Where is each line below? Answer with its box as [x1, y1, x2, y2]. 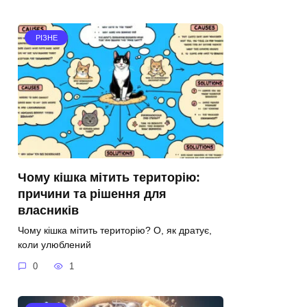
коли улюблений [18, 238, 91, 250]
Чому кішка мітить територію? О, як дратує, [18, 224, 212, 236]
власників [18, 203, 79, 217]
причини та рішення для [18, 186, 167, 201]
